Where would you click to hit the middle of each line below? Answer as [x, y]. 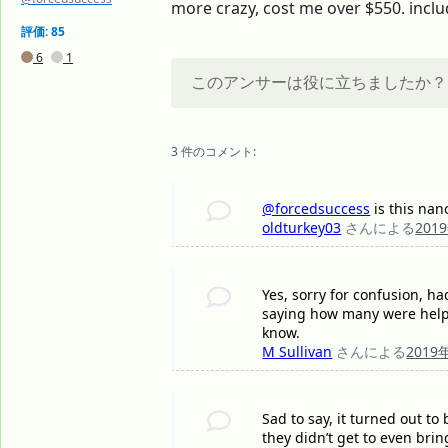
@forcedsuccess [316, 209]
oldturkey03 [302, 228]
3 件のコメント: [213, 152]
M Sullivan [297, 352]
